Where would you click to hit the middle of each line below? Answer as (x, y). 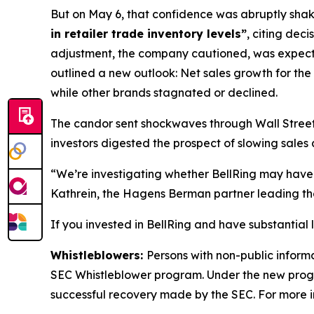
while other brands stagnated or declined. (164, 93)
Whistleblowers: (98, 255)
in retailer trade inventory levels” (149, 34)
